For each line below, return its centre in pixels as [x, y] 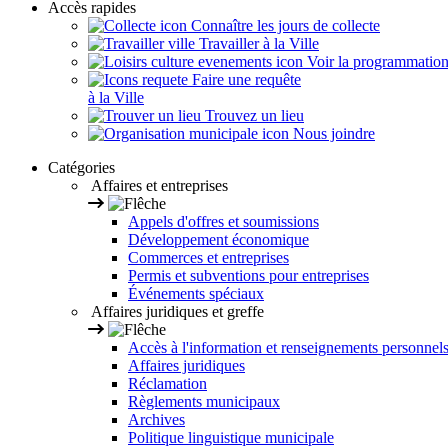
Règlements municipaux [204, 402]
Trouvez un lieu [252, 116]
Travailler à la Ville [257, 44]
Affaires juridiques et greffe [176, 312]
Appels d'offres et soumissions [223, 222]
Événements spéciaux [196, 294]
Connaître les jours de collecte [283, 26]
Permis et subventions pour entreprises [248, 276]
